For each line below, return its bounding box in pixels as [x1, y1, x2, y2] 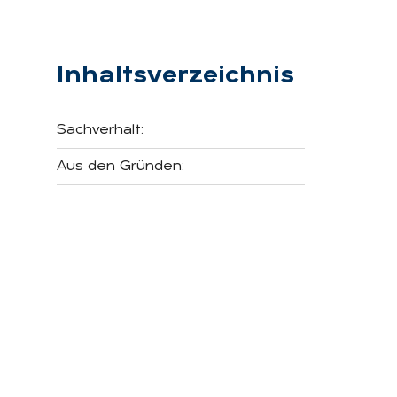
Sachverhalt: [57, 122, 144, 137]
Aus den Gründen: [57, 159, 184, 174]
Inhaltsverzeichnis [57, 63, 294, 89]
